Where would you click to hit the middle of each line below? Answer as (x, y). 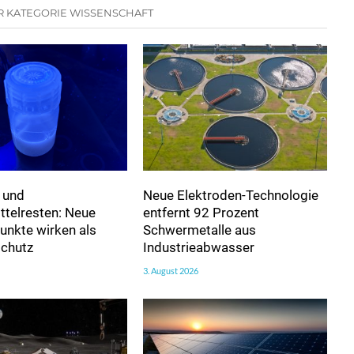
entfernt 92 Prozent (201, 212)
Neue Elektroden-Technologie (230, 195)
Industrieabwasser (198, 247)
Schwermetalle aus (199, 230)
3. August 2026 (170, 270)
